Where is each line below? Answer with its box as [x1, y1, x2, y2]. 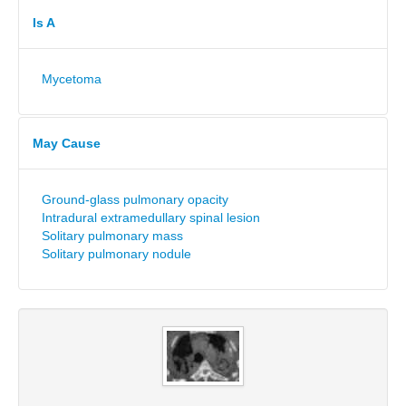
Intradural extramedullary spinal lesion [42, 210, 260, 225]
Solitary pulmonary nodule [42, 246, 191, 261]
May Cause [33, 136, 101, 150]
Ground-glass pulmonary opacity [42, 192, 228, 207]
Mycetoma [42, 72, 101, 86]
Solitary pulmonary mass [42, 228, 183, 243]
